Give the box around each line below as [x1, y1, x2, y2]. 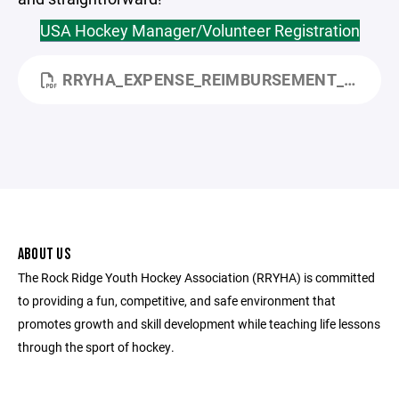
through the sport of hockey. [18, 338, 175, 355]
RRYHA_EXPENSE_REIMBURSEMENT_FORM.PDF [62, 69, 345, 90]
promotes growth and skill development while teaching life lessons [18, 315, 380, 332]
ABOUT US [18, 245, 70, 264]
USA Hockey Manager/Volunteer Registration [39, 20, 360, 41]
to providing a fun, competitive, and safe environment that [18, 292, 336, 309]
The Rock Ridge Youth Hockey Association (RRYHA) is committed [18, 269, 375, 286]
